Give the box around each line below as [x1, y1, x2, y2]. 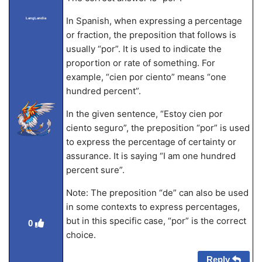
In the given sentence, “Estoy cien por [65, 108, 223, 119]
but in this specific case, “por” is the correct [65, 215, 246, 226]
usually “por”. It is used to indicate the [65, 43, 222, 54]
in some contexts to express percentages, [65, 201, 240, 212]
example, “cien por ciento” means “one [65, 71, 226, 82]
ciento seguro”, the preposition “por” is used [65, 122, 250, 133]
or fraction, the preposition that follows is [65, 29, 236, 40]
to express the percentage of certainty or [65, 136, 236, 147]
